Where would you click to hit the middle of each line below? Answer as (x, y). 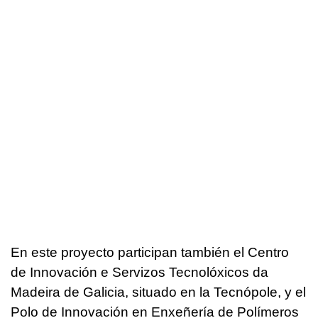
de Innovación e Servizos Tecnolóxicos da (139, 273)
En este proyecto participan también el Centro (150, 253)
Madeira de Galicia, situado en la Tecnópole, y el (158, 292)
